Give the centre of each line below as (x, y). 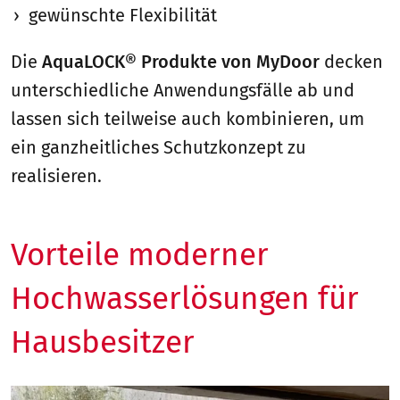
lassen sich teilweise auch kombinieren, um (187, 118)
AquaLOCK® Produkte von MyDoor (181, 61)
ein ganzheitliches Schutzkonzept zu (158, 147)
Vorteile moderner (140, 254)
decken (351, 61)
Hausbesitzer (103, 342)
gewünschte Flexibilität (123, 15)
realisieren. (56, 175)
